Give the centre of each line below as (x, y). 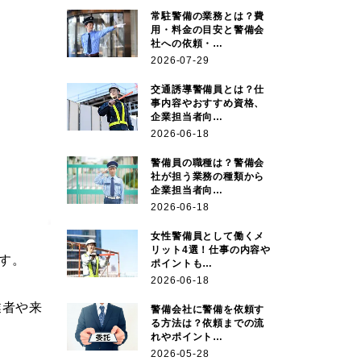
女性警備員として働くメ (208, 236)
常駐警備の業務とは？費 (208, 16)
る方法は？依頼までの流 (208, 323)
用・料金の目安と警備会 (208, 29)
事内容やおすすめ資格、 (208, 103)
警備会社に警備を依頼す (208, 309)
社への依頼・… (187, 43)
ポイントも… (182, 263)
